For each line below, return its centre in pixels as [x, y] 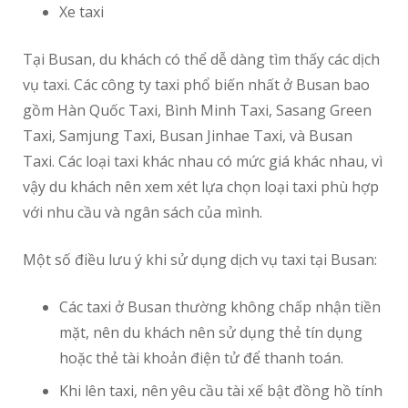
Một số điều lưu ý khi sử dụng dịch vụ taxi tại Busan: [200, 260]
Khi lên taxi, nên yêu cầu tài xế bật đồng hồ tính [221, 391]
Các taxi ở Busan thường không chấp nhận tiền [220, 307]
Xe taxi [82, 12]
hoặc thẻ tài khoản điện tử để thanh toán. [201, 358]
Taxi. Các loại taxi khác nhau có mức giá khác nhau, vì [203, 162]
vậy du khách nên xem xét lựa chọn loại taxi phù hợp [201, 187]
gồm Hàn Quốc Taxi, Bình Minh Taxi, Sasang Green [197, 111]
